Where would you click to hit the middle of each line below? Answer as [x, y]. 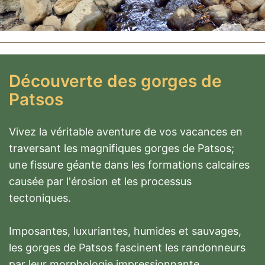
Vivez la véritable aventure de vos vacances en [126, 132]
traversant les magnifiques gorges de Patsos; [122, 148]
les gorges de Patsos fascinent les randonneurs [127, 248]
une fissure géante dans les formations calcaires [129, 165]
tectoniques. [40, 198]
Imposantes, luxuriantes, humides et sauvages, [125, 231]
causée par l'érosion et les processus [100, 181]
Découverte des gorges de [115, 81]
